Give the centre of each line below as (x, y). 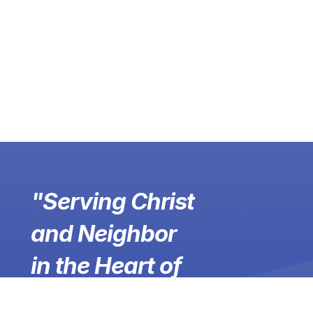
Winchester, (94, 297)
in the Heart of (106, 265)
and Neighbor (103, 233)
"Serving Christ (112, 201)
